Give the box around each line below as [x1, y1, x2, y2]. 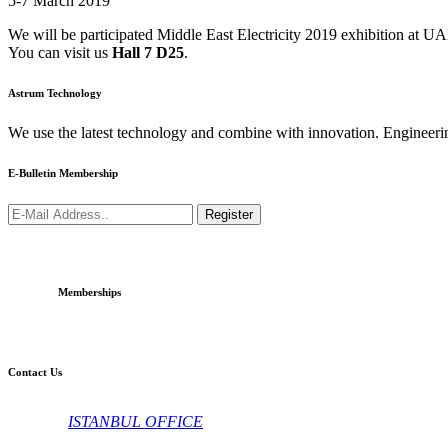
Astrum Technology [8, 87, 102, 100]
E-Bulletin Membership [8, 167, 118, 180]
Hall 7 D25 [112, 44, 184, 62]
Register [205, 207, 253, 223]
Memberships [58, 286, 121, 299]
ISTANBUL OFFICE [68, 413, 203, 431]
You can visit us [8, 44, 112, 62]
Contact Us [8, 366, 62, 379]
